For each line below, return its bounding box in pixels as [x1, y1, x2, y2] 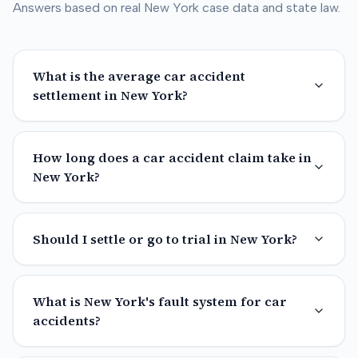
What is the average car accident [33, 67, 245, 85]
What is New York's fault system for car [33, 292, 287, 310]
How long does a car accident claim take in [33, 149, 312, 166]
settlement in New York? [33, 86, 188, 104]
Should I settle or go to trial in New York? [33, 230, 297, 248]
